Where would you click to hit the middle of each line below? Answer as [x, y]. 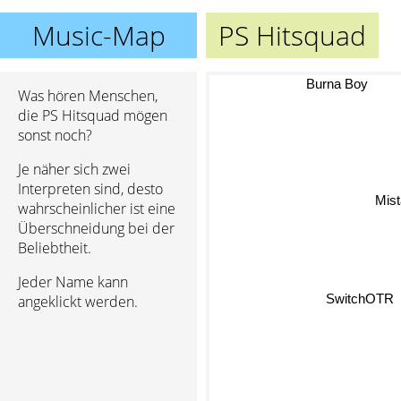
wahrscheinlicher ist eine [97, 209]
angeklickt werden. [78, 302]
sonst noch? [55, 135]
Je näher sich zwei [74, 169]
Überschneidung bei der [96, 228]
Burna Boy [335, 84]
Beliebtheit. [55, 248]
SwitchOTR [361, 298]
